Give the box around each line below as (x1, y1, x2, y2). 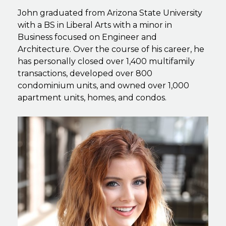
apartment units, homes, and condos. (18, 92, 166, 102)
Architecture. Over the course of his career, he (18, 44, 204, 54)
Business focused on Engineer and (18, 32, 157, 42)
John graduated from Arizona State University (18, 8, 202, 18)
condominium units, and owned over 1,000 (18, 80, 189, 90)
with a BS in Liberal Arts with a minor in (18, 20, 172, 30)
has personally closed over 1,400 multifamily (18, 56, 195, 66)
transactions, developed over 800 (18, 68, 152, 78)
